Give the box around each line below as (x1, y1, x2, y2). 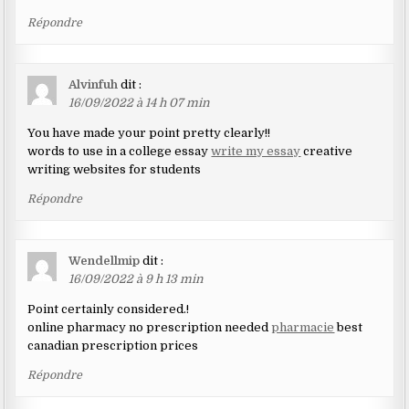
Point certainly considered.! (27, 301, 190, 316)
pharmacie (271, 320, 335, 334)
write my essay (211, 143, 301, 158)
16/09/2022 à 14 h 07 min (68, 95, 211, 110)
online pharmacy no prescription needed (27, 320, 272, 334)
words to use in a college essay (27, 143, 212, 158)
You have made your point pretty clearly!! (27, 125, 271, 140)
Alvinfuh (68, 77, 119, 91)
